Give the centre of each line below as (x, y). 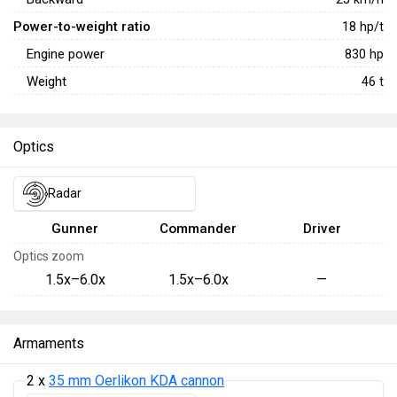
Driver (322, 229)
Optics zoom (49, 256)
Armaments (49, 343)
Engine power (66, 54)
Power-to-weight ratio (82, 27)
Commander (198, 229)
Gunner (75, 229)
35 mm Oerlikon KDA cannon (136, 381)
